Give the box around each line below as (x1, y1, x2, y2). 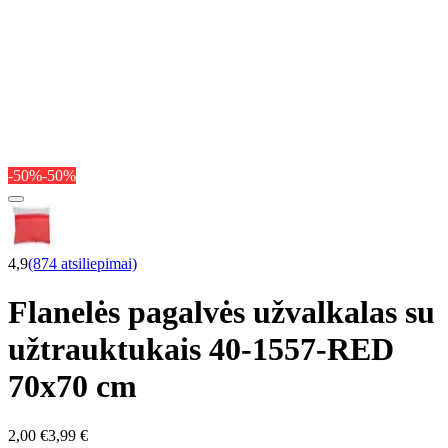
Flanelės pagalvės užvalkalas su (8, 294, 435, 331)
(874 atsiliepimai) (28, 254, 137, 272)
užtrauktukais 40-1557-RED (8, 331, 394, 368)
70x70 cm (8, 368, 137, 405)
